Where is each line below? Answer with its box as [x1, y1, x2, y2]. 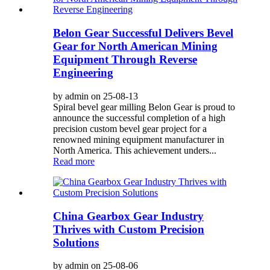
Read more [53, 155, 95, 166]
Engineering [53, 66, 113, 80]
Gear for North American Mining [53, 40, 218, 53]
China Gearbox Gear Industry [53, 209, 204, 222]
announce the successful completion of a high [53, 112, 225, 123]
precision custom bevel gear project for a [53, 123, 207, 134]
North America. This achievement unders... [53, 145, 216, 155]
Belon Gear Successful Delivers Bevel [53, 27, 233, 40]
